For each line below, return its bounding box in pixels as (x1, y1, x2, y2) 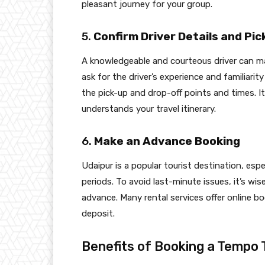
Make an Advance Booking (94, 134, 240, 148)
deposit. (82, 208, 115, 219)
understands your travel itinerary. (82, 104, 216, 115)
